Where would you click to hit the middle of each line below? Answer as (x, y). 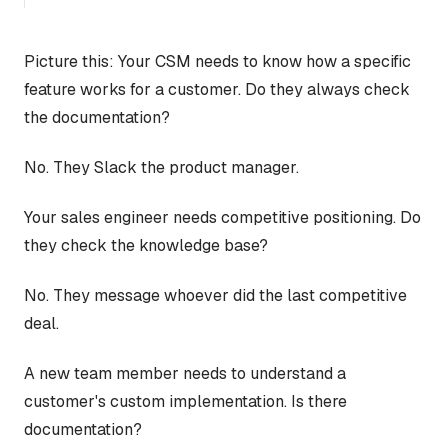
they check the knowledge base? (146, 245)
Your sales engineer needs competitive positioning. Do (222, 217)
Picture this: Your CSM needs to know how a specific (217, 61)
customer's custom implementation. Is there (185, 401)
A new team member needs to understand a (185, 373)
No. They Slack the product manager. (161, 167)
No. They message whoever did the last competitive (215, 295)
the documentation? (97, 117)
